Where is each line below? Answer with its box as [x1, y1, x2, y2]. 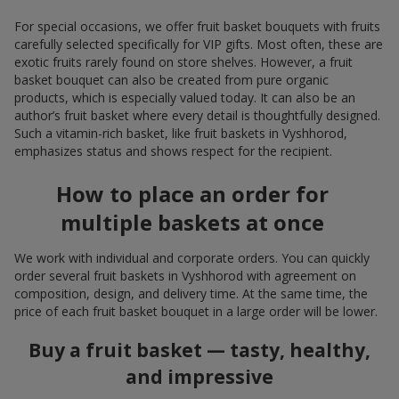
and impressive [126, 363, 273, 389]
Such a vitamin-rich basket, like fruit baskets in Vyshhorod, [14, 125, 347, 142]
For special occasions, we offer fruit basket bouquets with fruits [14, 18, 380, 36]
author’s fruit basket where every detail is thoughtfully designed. [14, 107, 380, 125]
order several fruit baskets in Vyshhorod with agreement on [14, 267, 356, 285]
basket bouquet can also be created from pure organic [14, 71, 329, 89]
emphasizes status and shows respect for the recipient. [14, 142, 332, 160]
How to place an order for [56, 179, 329, 209]
